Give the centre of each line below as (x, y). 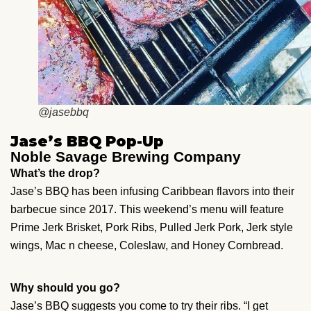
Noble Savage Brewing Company (126, 156)
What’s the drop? (55, 173)
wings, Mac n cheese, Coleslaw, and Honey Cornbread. (147, 245)
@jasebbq (64, 112)
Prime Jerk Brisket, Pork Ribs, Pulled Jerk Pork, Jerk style (152, 227)
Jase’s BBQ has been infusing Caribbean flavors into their (152, 191)
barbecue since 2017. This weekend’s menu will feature (147, 209)
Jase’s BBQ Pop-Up (87, 141)
